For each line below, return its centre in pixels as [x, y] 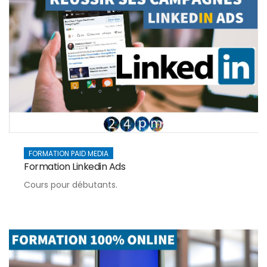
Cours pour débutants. [71, 184]
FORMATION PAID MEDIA [69, 153]
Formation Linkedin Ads [74, 166]
